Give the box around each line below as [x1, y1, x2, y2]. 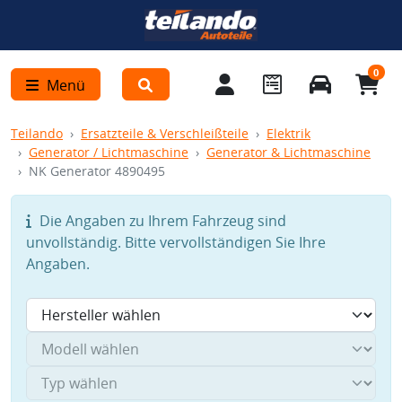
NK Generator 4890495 [29, 162, 165, 179]
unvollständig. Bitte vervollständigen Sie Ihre [26, 232, 326, 252]
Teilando [11, 125, 63, 142]
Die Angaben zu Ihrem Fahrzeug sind [36, 211, 286, 231]
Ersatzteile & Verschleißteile [81, 125, 249, 142]
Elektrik [267, 125, 310, 142]
